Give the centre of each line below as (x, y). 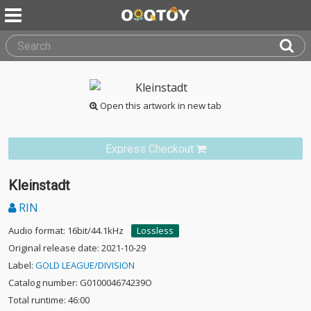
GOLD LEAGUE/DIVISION (85, 265)
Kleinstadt (39, 185)
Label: (22, 265)
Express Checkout (149, 149)
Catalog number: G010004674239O (80, 283)
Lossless (155, 230)
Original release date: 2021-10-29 (77, 248)
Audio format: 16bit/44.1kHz (66, 230)
